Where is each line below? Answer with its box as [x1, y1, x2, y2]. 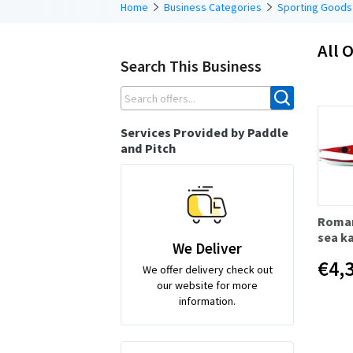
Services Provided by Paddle [121, 124, 288, 140]
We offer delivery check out [142, 262, 273, 277]
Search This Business [121, 55, 262, 76]
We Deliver [173, 238, 242, 258]
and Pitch [121, 139, 176, 156]
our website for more [157, 277, 258, 292]
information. [179, 293, 236, 308]
